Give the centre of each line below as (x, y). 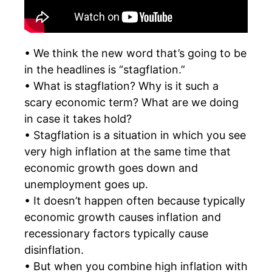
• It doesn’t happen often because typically (135, 200)
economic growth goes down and (111, 168)
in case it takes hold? (78, 118)
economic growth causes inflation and (123, 217)
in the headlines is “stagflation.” (105, 69)
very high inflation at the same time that (127, 151)
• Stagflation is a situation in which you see (135, 135)
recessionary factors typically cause (116, 233)
